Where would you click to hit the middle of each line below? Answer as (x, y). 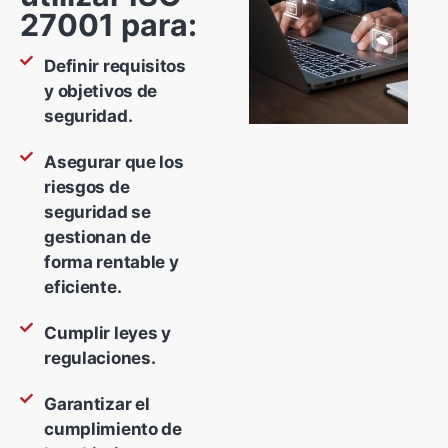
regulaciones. (100, 358)
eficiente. (83, 287)
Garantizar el (97, 404)
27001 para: (108, 24)
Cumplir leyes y (107, 333)
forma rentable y (111, 262)
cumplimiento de (113, 429)
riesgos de (87, 187)
